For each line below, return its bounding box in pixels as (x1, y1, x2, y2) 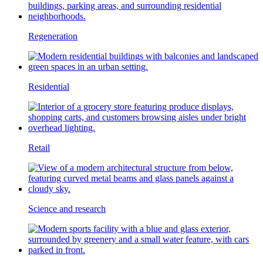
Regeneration (28, 31, 77, 41)
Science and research (28, 203, 106, 214)
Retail (28, 142, 50, 153)
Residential (28, 81, 69, 92)
